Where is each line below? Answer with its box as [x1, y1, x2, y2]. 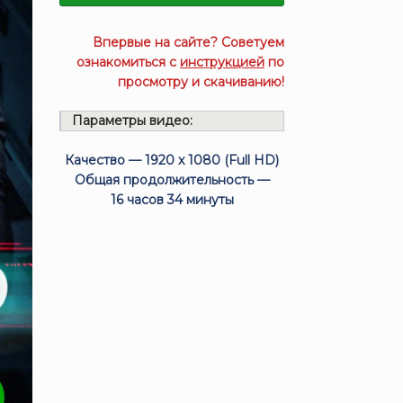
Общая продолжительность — [74, 172, 270, 188]
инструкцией [180, 54, 264, 70]
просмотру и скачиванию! [118, 74, 284, 90]
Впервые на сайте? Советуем [93, 34, 284, 50]
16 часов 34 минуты [110, 192, 234, 208]
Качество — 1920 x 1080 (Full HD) [65, 152, 280, 168]
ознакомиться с [76, 54, 180, 70]
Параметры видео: [72, 112, 193, 129]
